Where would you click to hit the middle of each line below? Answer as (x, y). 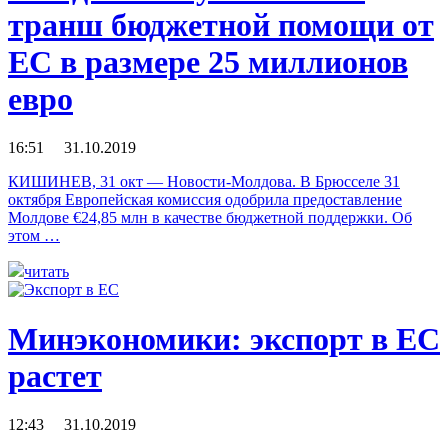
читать (46, 272)
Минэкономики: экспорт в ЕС (224, 338)
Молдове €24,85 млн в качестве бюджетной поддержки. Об (210, 218)
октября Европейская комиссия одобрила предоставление (205, 200)
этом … (34, 236)
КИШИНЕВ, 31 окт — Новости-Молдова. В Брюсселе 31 (204, 182)
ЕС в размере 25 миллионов (208, 61)
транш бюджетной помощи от (221, 24)
